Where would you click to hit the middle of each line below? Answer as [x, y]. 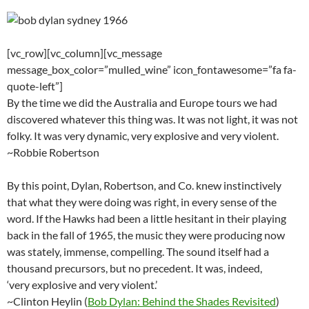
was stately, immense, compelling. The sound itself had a [138, 252]
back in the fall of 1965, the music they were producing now [146, 235]
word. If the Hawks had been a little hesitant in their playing [147, 219]
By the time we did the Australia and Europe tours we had [142, 103]
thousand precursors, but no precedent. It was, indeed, [134, 268]
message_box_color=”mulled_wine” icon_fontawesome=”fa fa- [152, 70]
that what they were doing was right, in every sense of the [142, 202]
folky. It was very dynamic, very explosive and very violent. [143, 136]
